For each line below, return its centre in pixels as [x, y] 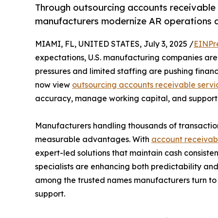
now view [54, 85]
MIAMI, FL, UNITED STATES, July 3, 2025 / [114, 44]
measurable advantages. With [93, 139]
